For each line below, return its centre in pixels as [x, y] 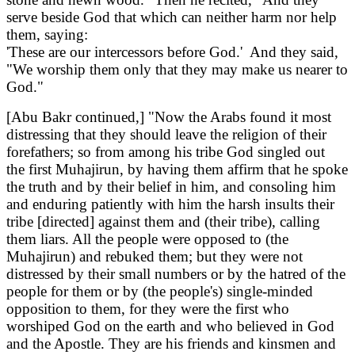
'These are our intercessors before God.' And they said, [172, 52]
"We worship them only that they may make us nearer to [177, 70]
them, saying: [47, 35]
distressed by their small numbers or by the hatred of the [176, 274]
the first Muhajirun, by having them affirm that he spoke [177, 170]
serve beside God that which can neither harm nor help [172, 17]
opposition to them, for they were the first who [148, 309]
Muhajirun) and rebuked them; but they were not [155, 257]
